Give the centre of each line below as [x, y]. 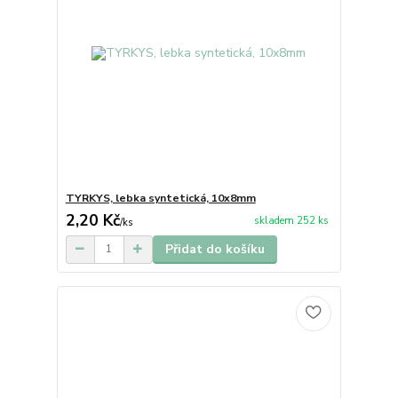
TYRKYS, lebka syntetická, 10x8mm [160, 198]
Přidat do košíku [215, 249]
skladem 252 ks [291, 221]
